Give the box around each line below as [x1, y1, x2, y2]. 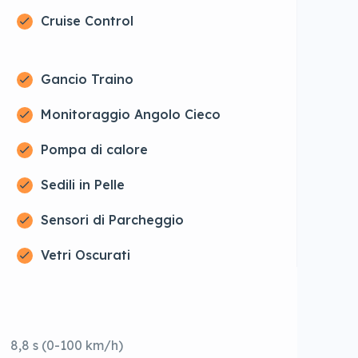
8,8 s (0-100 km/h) [10, 337, 124, 354]
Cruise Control [40, 13, 133, 30]
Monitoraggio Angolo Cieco [40, 106, 221, 123]
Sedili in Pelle [40, 177, 125, 193]
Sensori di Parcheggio [40, 212, 184, 229]
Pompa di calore [40, 141, 148, 158]
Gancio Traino [40, 71, 133, 88]
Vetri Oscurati [40, 247, 130, 264]
